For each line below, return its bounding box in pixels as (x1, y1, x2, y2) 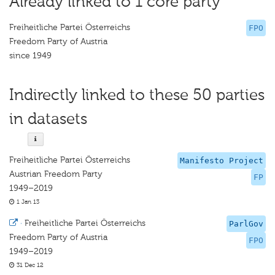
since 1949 (9, 50, 52, 61)
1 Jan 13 (15, 198, 39, 206)
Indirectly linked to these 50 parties (9, 85, 265, 104)
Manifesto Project (180, 156, 263, 165)
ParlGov (229, 219, 263, 228)
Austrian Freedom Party (9, 169, 103, 179)
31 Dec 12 (15, 261, 44, 269)
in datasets (9, 109, 87, 128)
